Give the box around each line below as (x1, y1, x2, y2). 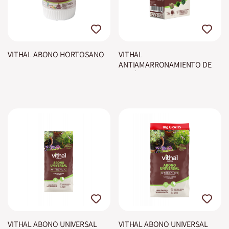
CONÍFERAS (119, 70, 157, 80)
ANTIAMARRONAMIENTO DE (119, 59, 212, 70)
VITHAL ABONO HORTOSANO (8, 49, 104, 60)
